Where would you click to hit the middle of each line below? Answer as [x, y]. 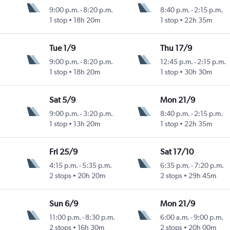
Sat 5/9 [63, 100]
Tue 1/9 [63, 48]
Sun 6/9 [64, 204]
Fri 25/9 [64, 152]
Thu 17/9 [176, 48]
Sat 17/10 [177, 152]
